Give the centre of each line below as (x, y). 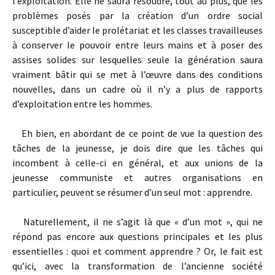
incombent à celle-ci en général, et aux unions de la (137, 163)
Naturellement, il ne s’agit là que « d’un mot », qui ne (137, 222)
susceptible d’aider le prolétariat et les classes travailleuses (137, 30)
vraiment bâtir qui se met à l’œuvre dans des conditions (137, 74)
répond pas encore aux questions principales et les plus (137, 236)
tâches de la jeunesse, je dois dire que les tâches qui (137, 148)
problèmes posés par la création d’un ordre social (137, 15)
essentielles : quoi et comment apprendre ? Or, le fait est (137, 251)
